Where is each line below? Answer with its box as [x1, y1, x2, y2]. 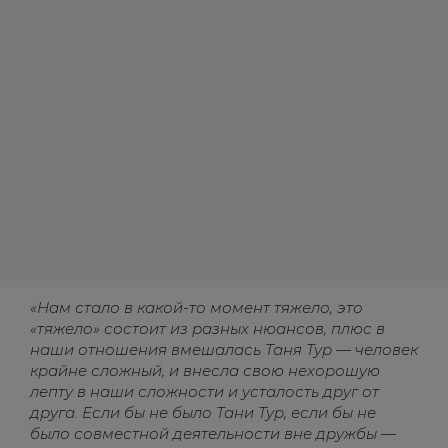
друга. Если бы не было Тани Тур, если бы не [30, 403, 376, 422]
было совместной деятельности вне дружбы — [30, 424, 396, 443]
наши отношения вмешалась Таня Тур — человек [30, 340, 418, 359]
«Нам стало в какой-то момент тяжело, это [30, 298, 363, 317]
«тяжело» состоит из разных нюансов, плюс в [30, 319, 385, 338]
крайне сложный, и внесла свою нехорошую [30, 361, 380, 380]
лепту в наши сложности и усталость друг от [30, 382, 379, 401]
